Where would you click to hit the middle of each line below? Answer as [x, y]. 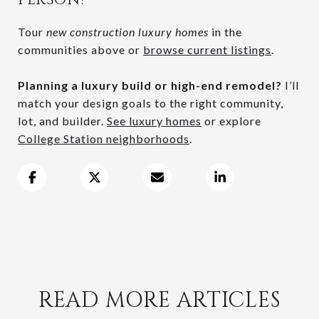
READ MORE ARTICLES [159, 300]
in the [225, 31]
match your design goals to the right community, [151, 103]
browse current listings [207, 49]
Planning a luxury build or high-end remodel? [150, 85]
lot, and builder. [62, 120]
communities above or [80, 49]
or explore [231, 120]
